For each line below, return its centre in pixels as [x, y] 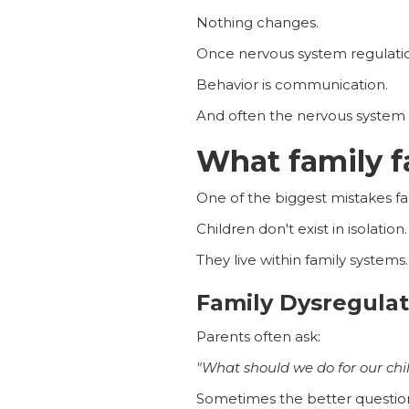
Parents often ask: [258, 336]
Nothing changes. [257, 22]
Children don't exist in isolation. [301, 228]
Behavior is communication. [292, 84]
